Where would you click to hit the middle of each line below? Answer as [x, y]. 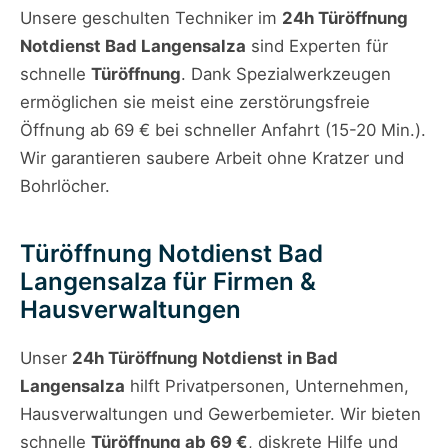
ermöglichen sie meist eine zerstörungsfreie [195, 102]
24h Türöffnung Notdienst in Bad [205, 358]
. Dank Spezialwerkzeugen [286, 74]
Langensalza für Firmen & [168, 282]
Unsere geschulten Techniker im [151, 18]
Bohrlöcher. [65, 186]
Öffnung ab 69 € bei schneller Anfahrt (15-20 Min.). [223, 130]
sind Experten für [317, 46]
